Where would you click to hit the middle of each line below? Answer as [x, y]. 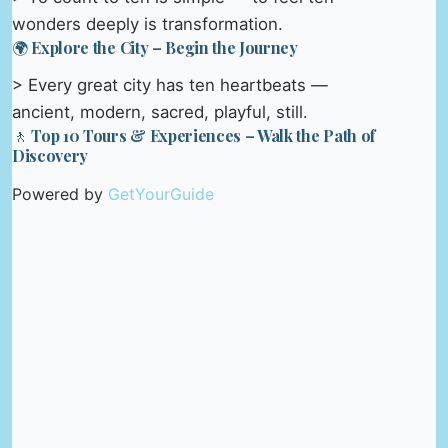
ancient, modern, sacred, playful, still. [160, 112]
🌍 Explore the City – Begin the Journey [155, 47]
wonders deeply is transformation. [147, 23]
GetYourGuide [161, 194]
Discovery [50, 156]
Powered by [60, 194]
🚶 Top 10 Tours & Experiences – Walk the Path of [193, 136]
